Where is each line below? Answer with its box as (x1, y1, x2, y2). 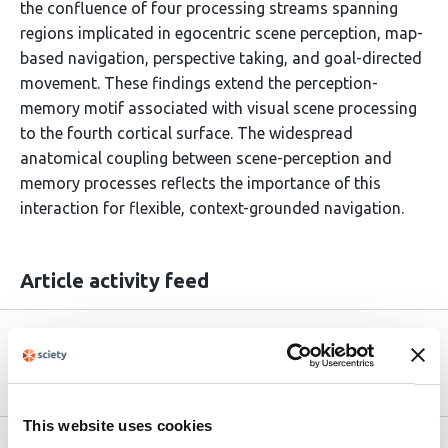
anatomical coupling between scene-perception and (20, 149, 392, 167)
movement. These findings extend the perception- (20, 74, 378, 92)
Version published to (64, 329, 226, 347)
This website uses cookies (23, 417, 213, 434)
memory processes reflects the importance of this (20, 174, 381, 192)
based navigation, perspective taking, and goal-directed (20, 49, 422, 67)
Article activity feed (20, 269, 209, 292)
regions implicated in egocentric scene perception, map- (20, 24, 423, 42)
